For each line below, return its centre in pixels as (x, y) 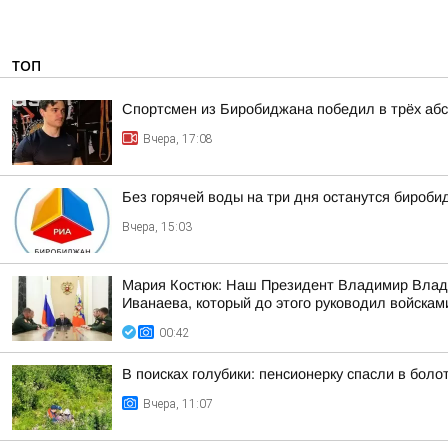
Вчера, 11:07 (178, 404)
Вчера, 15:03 (157, 227)
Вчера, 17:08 (178, 139)
